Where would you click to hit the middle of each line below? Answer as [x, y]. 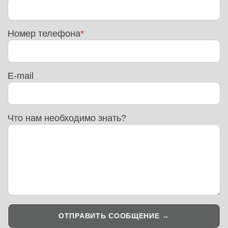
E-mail [21, 76]
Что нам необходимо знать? [67, 118]
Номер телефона [44, 34]
